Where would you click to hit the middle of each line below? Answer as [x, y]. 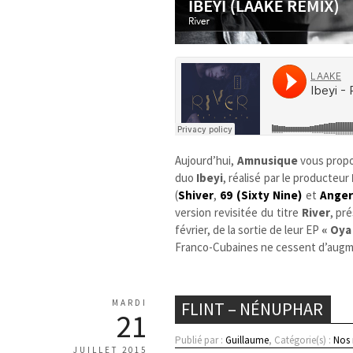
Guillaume [247, 340]
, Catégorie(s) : [301, 340]
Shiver [196, 195]
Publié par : [201, 340]
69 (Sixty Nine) [261, 195]
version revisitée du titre [238, 212]
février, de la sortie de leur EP [249, 229]
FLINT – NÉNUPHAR [253, 308]
